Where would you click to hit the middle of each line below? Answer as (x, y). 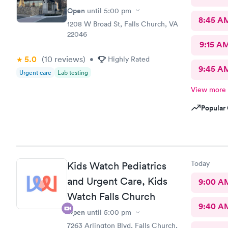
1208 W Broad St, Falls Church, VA (123, 24)
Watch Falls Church (111, 196)
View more (208, 89)
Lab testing (73, 72)
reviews (68, 59)
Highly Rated (129, 59)
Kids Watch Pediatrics (117, 166)
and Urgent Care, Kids (117, 181)
